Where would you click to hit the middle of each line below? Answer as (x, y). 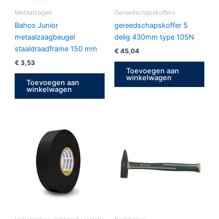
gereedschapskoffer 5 (151, 26)
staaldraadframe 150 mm (56, 49)
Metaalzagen (33, 13)
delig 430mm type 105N (154, 37)
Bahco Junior (36, 26)
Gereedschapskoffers (145, 13)
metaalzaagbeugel (45, 37)
